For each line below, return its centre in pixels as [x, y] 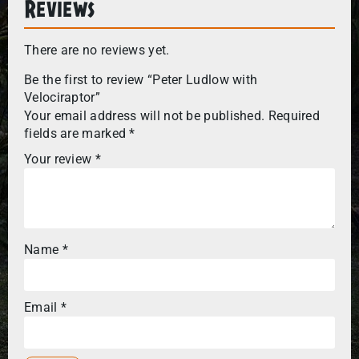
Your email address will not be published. [145, 115]
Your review [60, 159]
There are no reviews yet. [97, 50]
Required [294, 115]
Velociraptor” [62, 97]
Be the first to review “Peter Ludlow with [141, 79]
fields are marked [77, 133]
